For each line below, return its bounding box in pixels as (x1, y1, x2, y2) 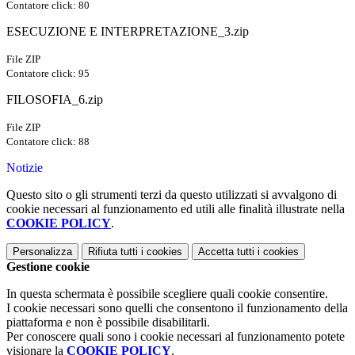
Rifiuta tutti (88, 246, 138, 258)
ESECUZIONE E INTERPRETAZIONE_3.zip (6, 25, 249, 39)
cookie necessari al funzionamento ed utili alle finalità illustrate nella (6, 202, 345, 216)
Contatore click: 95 (6, 67, 90, 80)
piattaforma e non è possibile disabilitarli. (6, 315, 210, 330)
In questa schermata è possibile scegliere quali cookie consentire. (6, 287, 328, 301)
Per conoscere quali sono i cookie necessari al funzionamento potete (6, 330, 345, 344)
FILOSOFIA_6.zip (6, 93, 103, 107)
